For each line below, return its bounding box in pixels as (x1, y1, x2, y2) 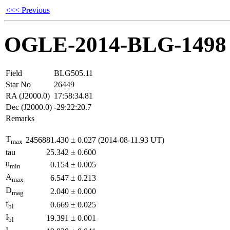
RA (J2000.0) (6, 91, 50, 100)
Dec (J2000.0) (6, 102, 52, 111)
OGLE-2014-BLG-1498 (4, 32, 226, 56)
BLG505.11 (54, 68, 93, 78)
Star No (6, 80, 31, 89)
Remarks (6, 113, 34, 123)
